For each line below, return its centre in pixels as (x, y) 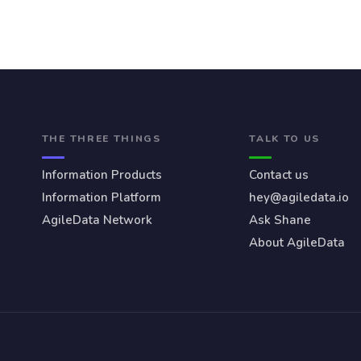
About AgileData (297, 242)
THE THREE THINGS (101, 138)
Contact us (279, 174)
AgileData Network (97, 220)
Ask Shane (280, 220)
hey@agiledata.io (299, 197)
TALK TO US (285, 138)
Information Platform (101, 197)
